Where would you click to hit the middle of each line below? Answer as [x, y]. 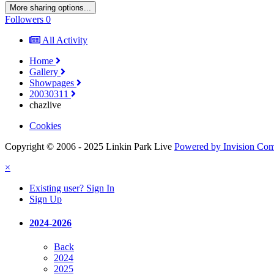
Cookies [45, 125]
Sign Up [46, 199]
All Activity [65, 40]
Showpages [53, 83]
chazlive [45, 105]
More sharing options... [50, 7]
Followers [24, 19]
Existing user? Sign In [72, 188]
